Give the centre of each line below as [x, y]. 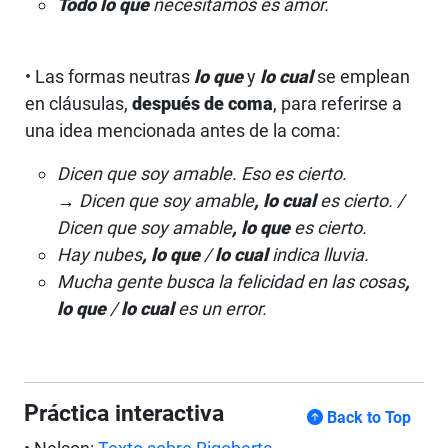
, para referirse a [337, 103]
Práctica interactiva [124, 412]
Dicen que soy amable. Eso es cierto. [202, 173]
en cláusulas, [78, 103]
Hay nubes [99, 254]
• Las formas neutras [109, 76]
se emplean [361, 76]
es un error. [220, 308]
